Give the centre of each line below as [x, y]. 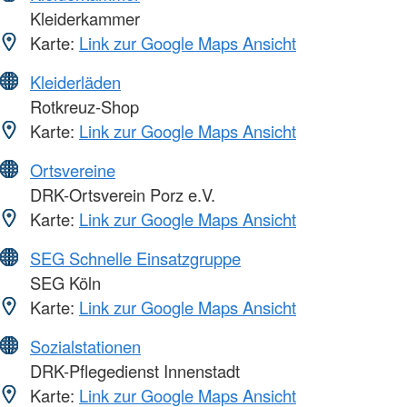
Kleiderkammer [83, 18]
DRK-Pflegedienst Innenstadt [133, 370]
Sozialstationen [85, 346]
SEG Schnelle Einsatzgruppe [135, 258]
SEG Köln [63, 282]
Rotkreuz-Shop [82, 106]
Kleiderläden [75, 81]
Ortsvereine [73, 169]
